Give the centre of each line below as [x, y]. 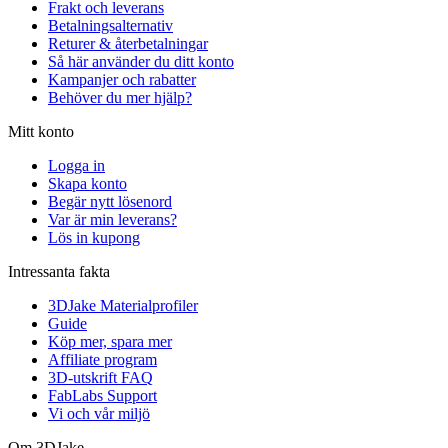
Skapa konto [87, 183]
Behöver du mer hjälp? [120, 97]
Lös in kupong [94, 237]
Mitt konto [41, 131]
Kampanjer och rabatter [122, 79]
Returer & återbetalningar [128, 43]
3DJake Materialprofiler [123, 305]
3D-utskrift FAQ [100, 377]
